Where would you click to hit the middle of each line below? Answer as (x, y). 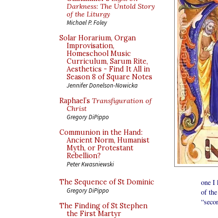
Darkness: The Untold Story (111, 6)
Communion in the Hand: (101, 132)
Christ (77, 109)
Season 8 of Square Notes (109, 77)
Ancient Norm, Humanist (108, 140)
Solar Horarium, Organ (98, 38)
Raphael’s (76, 101)
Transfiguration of (122, 101)
